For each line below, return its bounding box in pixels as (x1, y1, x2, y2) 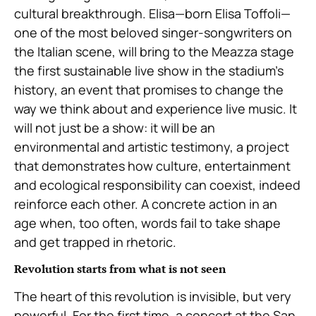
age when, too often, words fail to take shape (14, 214, 281, 232)
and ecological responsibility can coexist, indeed (14, 176, 300, 194)
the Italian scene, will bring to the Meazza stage (14, 43, 294, 61)
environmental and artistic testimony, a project (14, 138, 289, 156)
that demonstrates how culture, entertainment (14, 157, 291, 175)
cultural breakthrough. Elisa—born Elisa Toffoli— (14, 5, 291, 23)
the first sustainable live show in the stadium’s (14, 62, 284, 80)
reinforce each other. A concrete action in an (14, 195, 277, 213)
